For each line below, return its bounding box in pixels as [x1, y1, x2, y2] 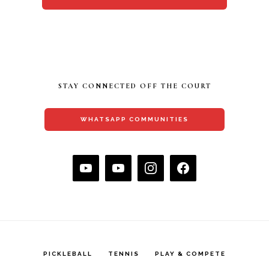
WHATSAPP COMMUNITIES [80, 116, 189, 123]
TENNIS [108, 250, 139, 258]
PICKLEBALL [43, 250, 92, 258]
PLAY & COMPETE [155, 250, 226, 258]
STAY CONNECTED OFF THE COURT [58, 82, 211, 91]
